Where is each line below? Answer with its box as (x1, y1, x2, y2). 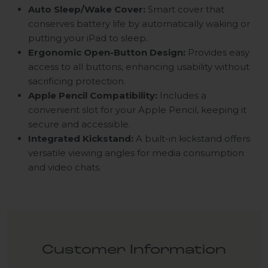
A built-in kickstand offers (133, 133, 250, 145)
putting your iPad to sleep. (28, 32, 148, 44)
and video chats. (28, 162, 101, 173)
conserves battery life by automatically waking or (28, 18, 250, 30)
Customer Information (42, 243, 226, 258)
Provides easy (185, 47, 249, 59)
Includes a (157, 90, 206, 102)
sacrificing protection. (28, 75, 126, 87)
